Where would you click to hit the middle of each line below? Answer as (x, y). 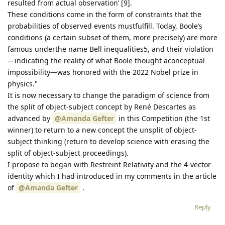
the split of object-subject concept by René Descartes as (102, 107)
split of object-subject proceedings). (68, 153)
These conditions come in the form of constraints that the (104, 15)
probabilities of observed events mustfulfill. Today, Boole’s (105, 26)
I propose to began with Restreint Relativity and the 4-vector (109, 165)
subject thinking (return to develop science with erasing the (108, 142)
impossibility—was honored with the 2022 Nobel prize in (103, 72)
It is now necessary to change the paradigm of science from (108, 95)
